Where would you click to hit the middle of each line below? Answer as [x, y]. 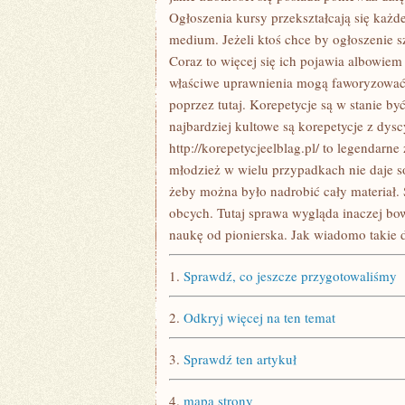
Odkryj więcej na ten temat [259, 317]
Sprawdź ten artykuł [240, 359]
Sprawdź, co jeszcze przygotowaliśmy [290, 276]
